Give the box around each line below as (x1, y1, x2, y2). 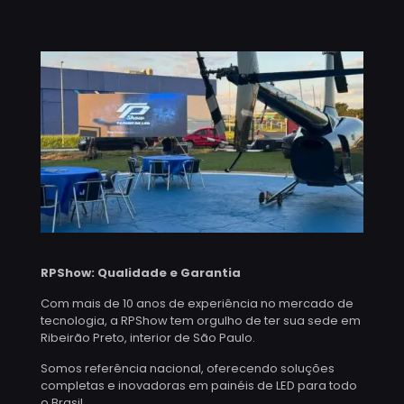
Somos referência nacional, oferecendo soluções (41, 360, 335, 378)
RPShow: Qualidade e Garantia (41, 264, 241, 282)
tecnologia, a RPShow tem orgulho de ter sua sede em (41, 312, 361, 330)
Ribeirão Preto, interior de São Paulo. (41, 329, 255, 347)
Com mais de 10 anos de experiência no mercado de (41, 295, 353, 313)
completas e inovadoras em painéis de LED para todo (41, 377, 357, 395)
